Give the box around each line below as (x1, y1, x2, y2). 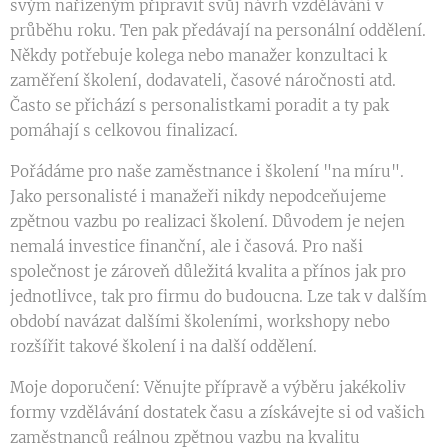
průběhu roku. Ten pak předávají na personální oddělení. (10, 21, 426, 41)
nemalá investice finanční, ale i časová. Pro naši (10, 237, 363, 257)
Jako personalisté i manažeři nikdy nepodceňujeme (10, 187, 386, 207)
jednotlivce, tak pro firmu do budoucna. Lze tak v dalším (10, 287, 427, 307)
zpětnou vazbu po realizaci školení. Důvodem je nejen (10, 212, 405, 232)
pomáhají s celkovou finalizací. (10, 121, 238, 141)
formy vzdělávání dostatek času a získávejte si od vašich (10, 403, 425, 423)
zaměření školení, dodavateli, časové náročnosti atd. (10, 71, 396, 91)
